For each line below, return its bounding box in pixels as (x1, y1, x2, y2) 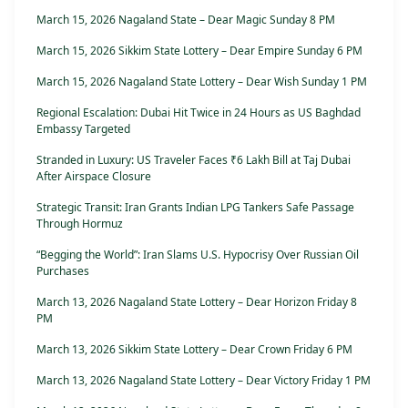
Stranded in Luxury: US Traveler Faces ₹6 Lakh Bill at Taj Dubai (36, 152, 351, 168)
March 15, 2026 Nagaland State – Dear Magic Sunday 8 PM (36, 12, 335, 28)
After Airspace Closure (36, 168, 151, 185)
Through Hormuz (36, 216, 123, 232)
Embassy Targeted (36, 121, 130, 138)
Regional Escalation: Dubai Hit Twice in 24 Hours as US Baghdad (36, 105, 361, 121)
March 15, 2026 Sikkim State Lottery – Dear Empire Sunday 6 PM (36, 43, 362, 59)
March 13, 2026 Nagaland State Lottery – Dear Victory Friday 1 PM (36, 372, 371, 389)
